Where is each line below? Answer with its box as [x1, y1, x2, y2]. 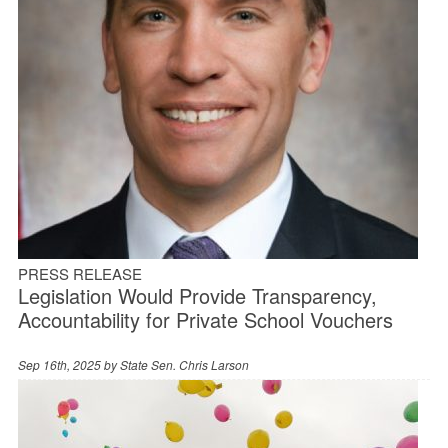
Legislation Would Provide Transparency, [17, 280, 377, 310]
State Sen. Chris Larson [119, 355, 249, 373]
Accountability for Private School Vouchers [17, 304, 393, 334]
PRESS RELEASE [17, 262, 142, 284]
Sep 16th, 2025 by [17, 355, 120, 373]
